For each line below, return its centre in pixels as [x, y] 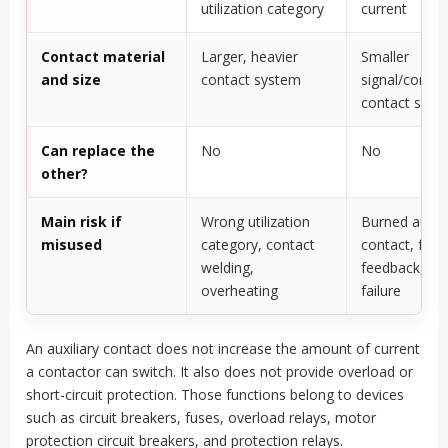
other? [64, 174]
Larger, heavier [249, 57]
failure [381, 291]
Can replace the [98, 151]
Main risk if [81, 222]
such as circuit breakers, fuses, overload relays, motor [201, 418]
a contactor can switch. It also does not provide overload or [219, 372]
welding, [227, 268]
